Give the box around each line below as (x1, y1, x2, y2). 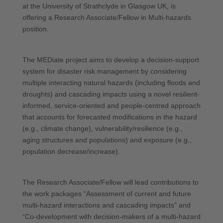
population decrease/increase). (22, 147, 120, 155)
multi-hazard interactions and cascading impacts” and (22, 201, 191, 209)
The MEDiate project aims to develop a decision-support (22, 56, 199, 64)
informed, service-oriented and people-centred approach (22, 102, 201, 110)
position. (22, 25, 49, 33)
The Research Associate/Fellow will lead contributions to (22, 178, 199, 186)
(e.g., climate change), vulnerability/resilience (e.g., (22, 124, 183, 132)
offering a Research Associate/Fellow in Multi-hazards (22, 13, 191, 21)
